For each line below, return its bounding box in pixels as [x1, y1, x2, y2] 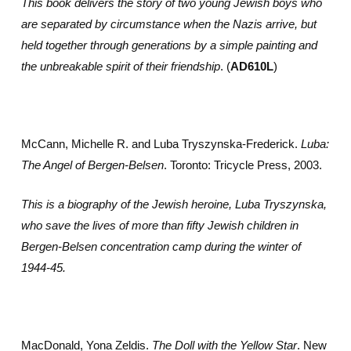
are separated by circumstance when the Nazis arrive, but [20, 17, 317, 31]
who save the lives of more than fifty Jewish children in [20, 218, 299, 232]
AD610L [230, 60, 273, 73]
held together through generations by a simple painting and [20, 38, 317, 52]
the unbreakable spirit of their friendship [20, 60, 220, 73]
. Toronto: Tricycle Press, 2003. [163, 158, 322, 172]
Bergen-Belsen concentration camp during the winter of [20, 239, 301, 253]
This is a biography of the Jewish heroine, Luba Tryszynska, [20, 197, 327, 211]
